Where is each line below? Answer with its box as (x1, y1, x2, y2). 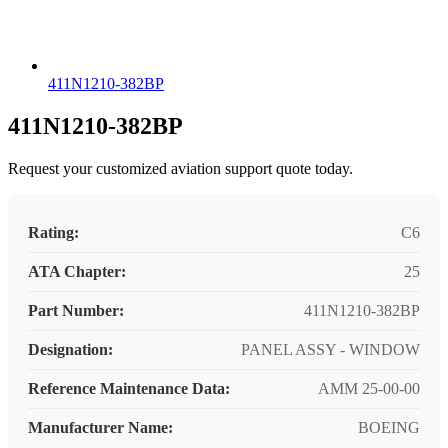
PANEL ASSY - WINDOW (241, 341, 420, 359)
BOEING (358, 419, 420, 437)
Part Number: (28, 302, 124, 320)
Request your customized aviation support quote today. (8, 160, 353, 178)
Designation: (28, 341, 113, 359)
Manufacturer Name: (28, 419, 173, 437)
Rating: (28, 224, 79, 242)
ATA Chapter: (28, 263, 126, 281)
